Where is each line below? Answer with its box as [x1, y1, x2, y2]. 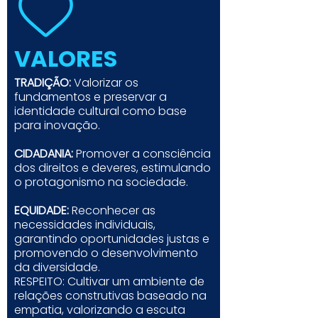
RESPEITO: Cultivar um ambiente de [14, 273, 204, 290]
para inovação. [14, 117, 100, 133]
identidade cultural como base [14, 103, 187, 119]
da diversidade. [14, 259, 100, 275]
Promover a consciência [73, 146, 211, 162]
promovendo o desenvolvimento [14, 245, 198, 261]
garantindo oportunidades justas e [14, 231, 209, 247]
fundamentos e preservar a [14, 89, 167, 105]
